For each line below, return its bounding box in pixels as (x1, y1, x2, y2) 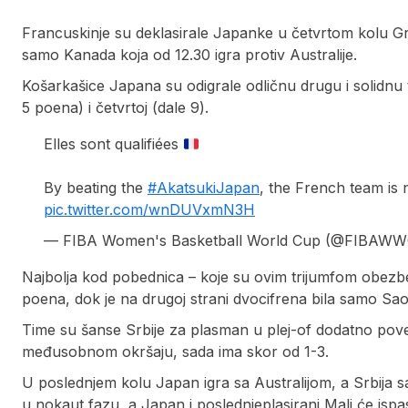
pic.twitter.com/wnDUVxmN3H (44, 200, 255, 219)
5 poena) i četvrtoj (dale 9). (22, 98, 209, 117)
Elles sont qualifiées (44, 135, 183, 154)
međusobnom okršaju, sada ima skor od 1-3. (22, 342, 329, 362)
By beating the (44, 178, 148, 198)
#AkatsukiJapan (148, 178, 260, 198)
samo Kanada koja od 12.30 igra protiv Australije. (22, 46, 357, 65)
